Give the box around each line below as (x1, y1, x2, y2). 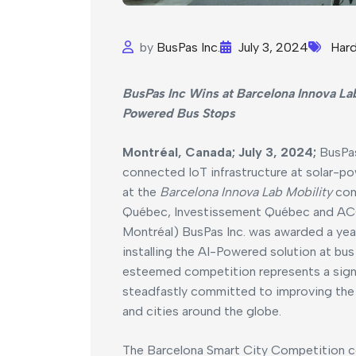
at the (122, 184, 160, 200)
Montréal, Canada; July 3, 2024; (122, 145, 319, 161)
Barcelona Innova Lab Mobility (160, 184, 335, 200)
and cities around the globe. (122, 304, 281, 319)
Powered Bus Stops (122, 106, 235, 122)
